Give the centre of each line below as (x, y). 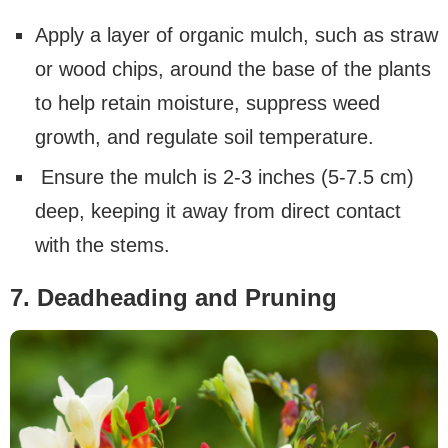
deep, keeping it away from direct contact (218, 210)
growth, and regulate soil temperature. (204, 136)
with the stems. (102, 244)
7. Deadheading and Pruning (173, 297)
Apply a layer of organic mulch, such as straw (236, 34)
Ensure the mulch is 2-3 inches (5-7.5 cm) (224, 176)
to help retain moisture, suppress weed (207, 102)
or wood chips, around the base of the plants (233, 68)
